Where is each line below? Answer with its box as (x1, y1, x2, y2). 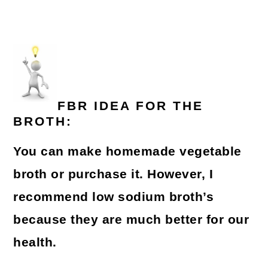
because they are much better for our (13, 212, 249, 227)
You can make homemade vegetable (13, 144, 242, 159)
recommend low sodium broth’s (13, 190, 214, 205)
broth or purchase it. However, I (13, 167, 214, 182)
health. (13, 235, 57, 250)
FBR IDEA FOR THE (57, 98, 204, 113)
